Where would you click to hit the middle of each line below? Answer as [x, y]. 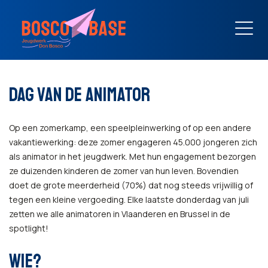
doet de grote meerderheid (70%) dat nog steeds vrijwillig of [131, 185]
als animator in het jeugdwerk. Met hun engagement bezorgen [133, 156]
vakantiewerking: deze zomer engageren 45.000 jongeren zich [133, 142]
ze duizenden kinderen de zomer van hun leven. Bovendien [124, 171]
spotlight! [29, 228]
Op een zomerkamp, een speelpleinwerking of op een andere [130, 128]
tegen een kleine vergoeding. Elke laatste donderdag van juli [129, 200]
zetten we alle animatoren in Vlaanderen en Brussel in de [120, 214]
